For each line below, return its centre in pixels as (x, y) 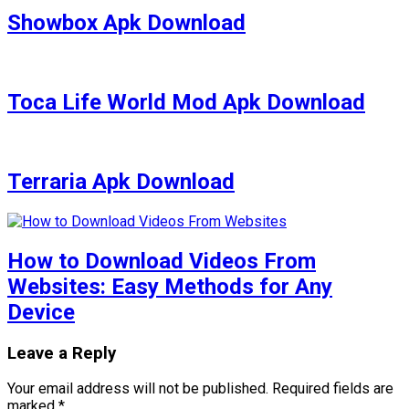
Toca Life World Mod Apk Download (186, 103)
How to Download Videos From (162, 261)
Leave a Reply (62, 353)
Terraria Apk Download (121, 181)
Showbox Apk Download (126, 23)
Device (41, 312)
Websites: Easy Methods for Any (170, 286)
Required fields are (333, 389)
